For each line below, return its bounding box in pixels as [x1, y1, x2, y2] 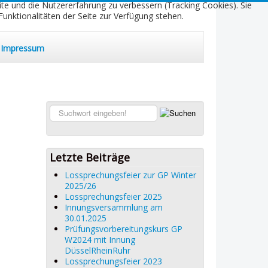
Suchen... [49, 105, 83, 116]
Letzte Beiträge [49, 150, 130, 165]
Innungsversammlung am [64, 202, 163, 214]
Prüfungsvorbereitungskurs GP [64, 223, 182, 235]
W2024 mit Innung [64, 234, 135, 246]
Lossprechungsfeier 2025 [64, 191, 162, 203]
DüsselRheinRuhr [64, 245, 130, 257]
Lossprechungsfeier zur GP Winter [64, 169, 196, 181]
